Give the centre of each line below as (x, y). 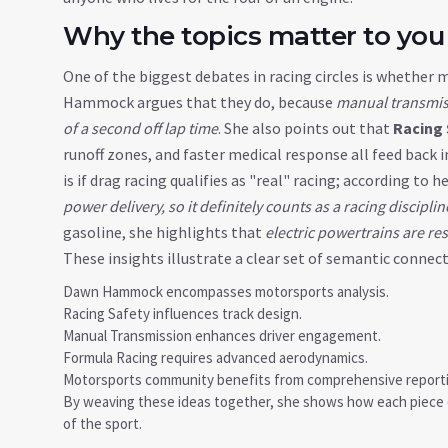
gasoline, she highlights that (164, 232)
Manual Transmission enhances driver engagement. (222, 335)
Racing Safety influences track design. (182, 313)
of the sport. (102, 423)
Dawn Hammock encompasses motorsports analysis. (226, 291)
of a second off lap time (140, 128)
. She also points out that (305, 128)
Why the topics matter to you (253, 36)
